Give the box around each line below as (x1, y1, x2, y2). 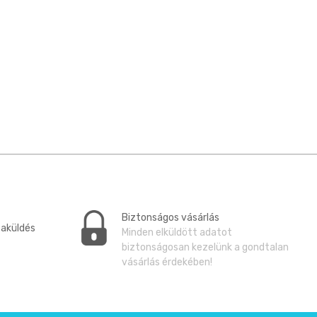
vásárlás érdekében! (122, 255, 213, 268)
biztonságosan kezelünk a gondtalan (122, 241, 289, 253)
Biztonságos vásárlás (122, 211, 220, 224)
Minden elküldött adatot (122, 226, 233, 238)
